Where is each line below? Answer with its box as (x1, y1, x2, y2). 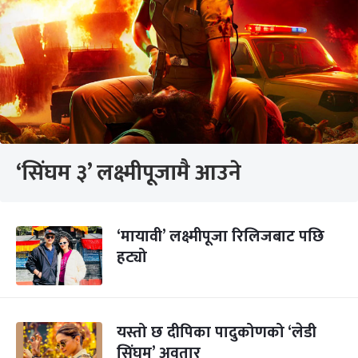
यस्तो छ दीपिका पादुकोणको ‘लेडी (117, 319, 316, 346)
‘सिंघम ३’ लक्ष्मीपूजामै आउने (16, 154, 241, 192)
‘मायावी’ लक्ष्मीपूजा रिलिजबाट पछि (117, 223, 324, 250)
